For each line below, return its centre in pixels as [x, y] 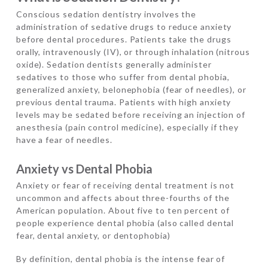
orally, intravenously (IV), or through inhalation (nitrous [133, 51]
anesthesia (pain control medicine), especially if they [127, 127]
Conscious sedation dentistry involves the [106, 14]
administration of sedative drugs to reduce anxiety [124, 26]
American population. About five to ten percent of [123, 210]
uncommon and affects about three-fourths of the [123, 197]
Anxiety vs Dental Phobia [84, 168]
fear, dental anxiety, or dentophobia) [93, 235]
